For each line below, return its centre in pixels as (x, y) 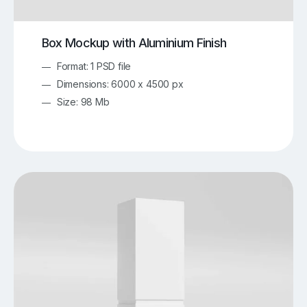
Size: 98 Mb (83, 101)
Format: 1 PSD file (94, 66)
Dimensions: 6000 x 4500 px (120, 84)
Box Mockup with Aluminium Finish (134, 42)
